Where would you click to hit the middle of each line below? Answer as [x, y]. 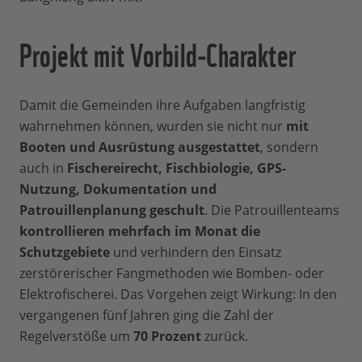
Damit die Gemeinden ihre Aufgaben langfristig [162, 105]
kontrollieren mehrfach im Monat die [140, 232]
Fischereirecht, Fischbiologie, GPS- [177, 168]
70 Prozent [167, 337]
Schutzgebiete [65, 253]
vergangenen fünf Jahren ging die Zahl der [147, 316]
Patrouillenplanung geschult [112, 210]
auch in [43, 168]
